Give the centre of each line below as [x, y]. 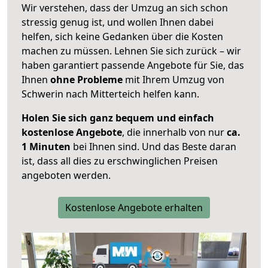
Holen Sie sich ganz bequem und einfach [118, 118]
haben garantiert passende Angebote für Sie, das [133, 66]
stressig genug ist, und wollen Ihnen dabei [118, 22]
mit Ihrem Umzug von [173, 80]
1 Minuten [46, 147]
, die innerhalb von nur [174, 133]
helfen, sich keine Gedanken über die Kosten [122, 37]
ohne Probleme [86, 80]
